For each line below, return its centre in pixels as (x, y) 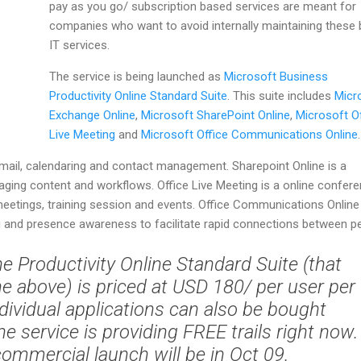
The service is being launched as (137, 76)
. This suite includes (281, 95)
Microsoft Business (276, 76)
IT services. (79, 45)
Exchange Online (92, 115)
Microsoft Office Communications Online (249, 134)
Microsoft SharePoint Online (216, 115)
